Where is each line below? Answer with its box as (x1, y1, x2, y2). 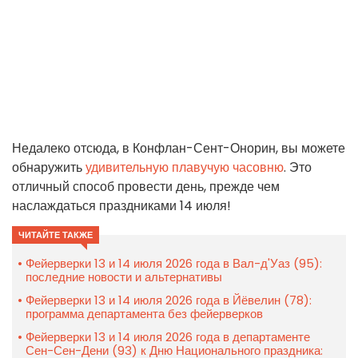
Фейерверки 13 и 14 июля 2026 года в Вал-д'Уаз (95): (26, 255, 322, 272)
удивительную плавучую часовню (86, 158, 284, 177)
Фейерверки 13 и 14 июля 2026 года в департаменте (26, 328, 310, 346)
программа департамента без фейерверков (26, 305, 263, 323)
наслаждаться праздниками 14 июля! (12, 197, 231, 216)
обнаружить (12, 158, 86, 177)
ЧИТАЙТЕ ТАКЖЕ (18, 229, 93, 242)
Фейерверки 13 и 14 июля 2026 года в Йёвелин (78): (26, 292, 312, 309)
